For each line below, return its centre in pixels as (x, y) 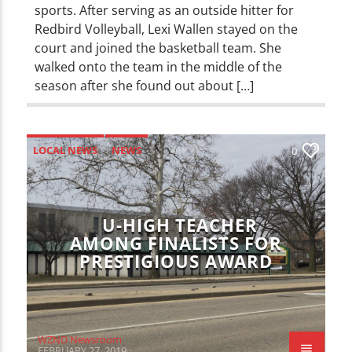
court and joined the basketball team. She (158, 48)
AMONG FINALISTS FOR (176, 243)
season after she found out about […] (145, 85)
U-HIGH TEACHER (180, 225)
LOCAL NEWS (66, 150)
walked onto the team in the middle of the (159, 66)
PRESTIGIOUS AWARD (176, 261)
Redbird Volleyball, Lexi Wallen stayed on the (167, 29)
